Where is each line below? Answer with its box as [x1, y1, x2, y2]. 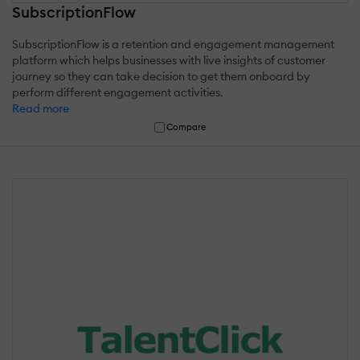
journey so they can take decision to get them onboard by [12, 68, 310, 84]
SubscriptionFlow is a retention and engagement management [12, 36, 334, 51]
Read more [12, 100, 69, 116]
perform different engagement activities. [12, 84, 223, 100]
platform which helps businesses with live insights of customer [12, 52, 325, 67]
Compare [166, 121, 207, 133]
